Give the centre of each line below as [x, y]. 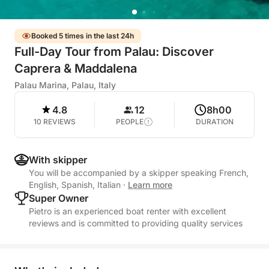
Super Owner [59, 198]
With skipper [58, 160]
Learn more [150, 185]
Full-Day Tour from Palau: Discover [114, 52]
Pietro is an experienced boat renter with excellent [128, 211]
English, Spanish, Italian [76, 185]
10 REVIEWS [55, 122]
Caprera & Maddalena [76, 68]
